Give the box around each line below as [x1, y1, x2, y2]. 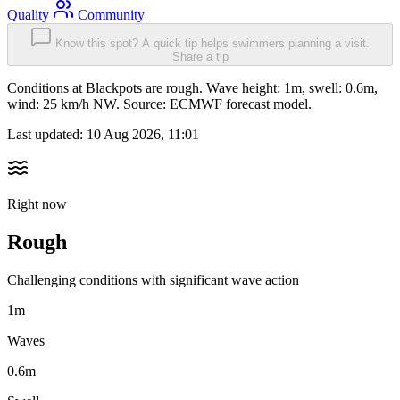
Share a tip [171, 50, 229, 64]
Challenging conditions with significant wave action [7, 272, 299, 288]
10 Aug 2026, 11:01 [87, 127, 199, 143]
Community [74, 7, 145, 23]
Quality [7, 7, 53, 23]
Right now [7, 196, 67, 212]
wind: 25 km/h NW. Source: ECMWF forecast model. [7, 96, 312, 112]
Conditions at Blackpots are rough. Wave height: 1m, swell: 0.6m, [7, 80, 378, 96]
